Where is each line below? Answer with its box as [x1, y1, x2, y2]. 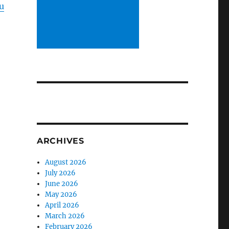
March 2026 [45, 211, 85, 220]
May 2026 [45, 190, 78, 199]
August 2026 [45, 157, 87, 167]
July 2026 [45, 168, 76, 177]
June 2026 [45, 179, 79, 188]
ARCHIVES [36, 135, 84, 146]
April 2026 [45, 200, 80, 210]
